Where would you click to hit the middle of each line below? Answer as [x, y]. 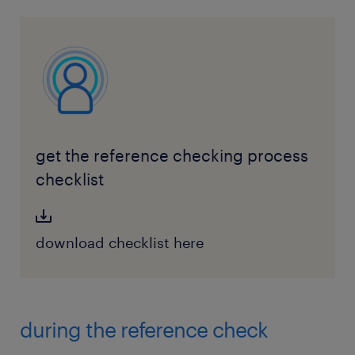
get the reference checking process [172, 155]
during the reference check [144, 329]
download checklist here [119, 242]
